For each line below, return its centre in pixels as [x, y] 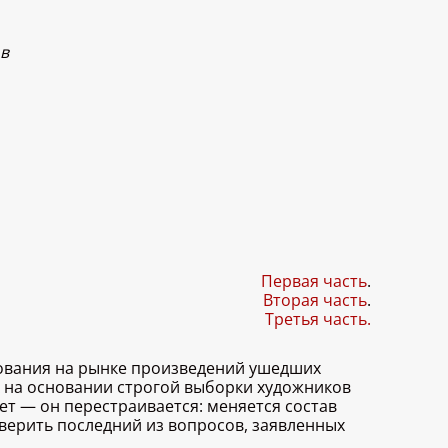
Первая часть [314, 281]
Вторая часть [315, 300]
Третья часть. [318, 319]
